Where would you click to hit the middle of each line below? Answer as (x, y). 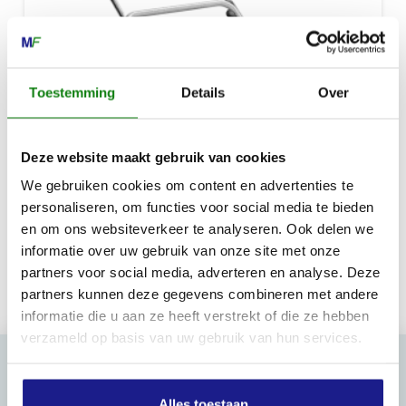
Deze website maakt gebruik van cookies (154, 156)
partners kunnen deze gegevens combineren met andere (200, 294)
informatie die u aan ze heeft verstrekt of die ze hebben (195, 315)
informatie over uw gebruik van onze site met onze (181, 250)
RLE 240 (59, 211)
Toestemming (72, 92)
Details (203, 92)
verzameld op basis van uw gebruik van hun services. (192, 337)
